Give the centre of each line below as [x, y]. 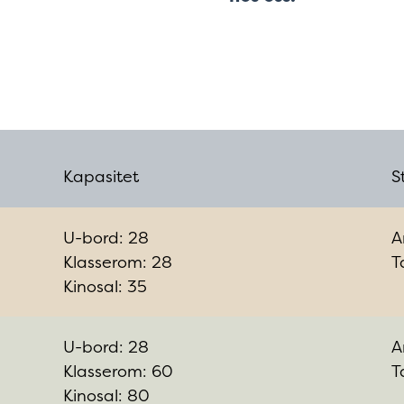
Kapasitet [101, 176]
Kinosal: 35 [106, 286]
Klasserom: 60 [119, 371]
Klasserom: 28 [118, 262]
